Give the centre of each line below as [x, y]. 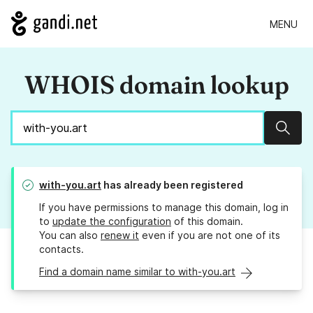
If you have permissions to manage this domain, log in [164, 208]
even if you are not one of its [210, 235]
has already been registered [172, 185]
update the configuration [112, 221]
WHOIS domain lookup [156, 85]
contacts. [61, 249]
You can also [70, 235]
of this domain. [207, 221]
